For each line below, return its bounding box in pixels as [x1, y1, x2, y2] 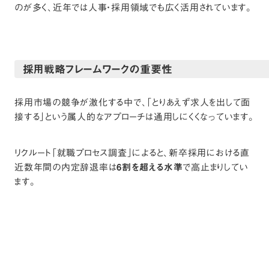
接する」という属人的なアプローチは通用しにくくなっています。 [14, 107, 255, 126]
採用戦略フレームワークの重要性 [23, 58, 172, 80]
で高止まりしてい [183, 158, 249, 177]
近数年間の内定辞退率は [14, 158, 117, 177]
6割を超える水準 [116, 158, 183, 177]
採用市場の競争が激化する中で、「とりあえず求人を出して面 [14, 93, 250, 112]
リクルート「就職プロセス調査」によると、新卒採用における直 [14, 144, 250, 162]
